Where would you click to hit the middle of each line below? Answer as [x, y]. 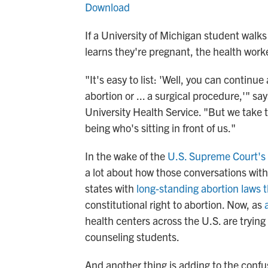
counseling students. [132, 237]
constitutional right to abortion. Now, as [175, 205]
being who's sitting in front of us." [160, 128]
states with [111, 188]
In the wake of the [126, 156]
